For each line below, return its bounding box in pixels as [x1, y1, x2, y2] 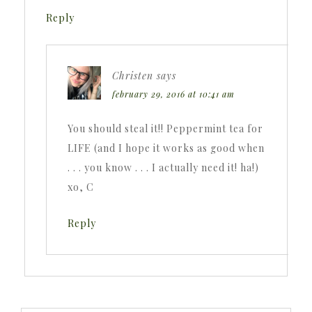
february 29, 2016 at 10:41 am [112, 88, 235, 100]
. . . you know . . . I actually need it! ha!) [68, 160, 259, 174]
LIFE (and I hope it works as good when [68, 141, 265, 155]
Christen [112, 68, 153, 82]
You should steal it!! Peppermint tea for [68, 121, 263, 135]
